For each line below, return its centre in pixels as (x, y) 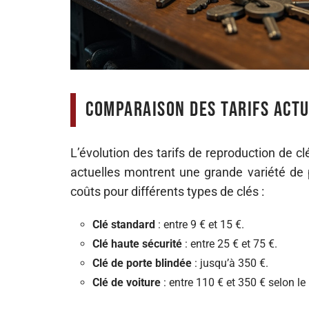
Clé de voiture (127, 282)
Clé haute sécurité (137, 244)
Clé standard (124, 225)
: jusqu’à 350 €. (230, 263)
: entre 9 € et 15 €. (200, 225)
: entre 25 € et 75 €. (230, 244)
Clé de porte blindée (142, 263)
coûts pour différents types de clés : (167, 191)
